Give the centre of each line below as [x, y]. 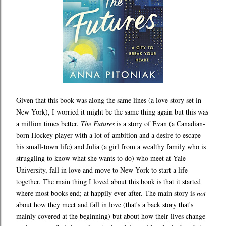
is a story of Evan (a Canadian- [160, 124]
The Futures [98, 124]
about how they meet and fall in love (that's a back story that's [105, 205]
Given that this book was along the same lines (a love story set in [109, 100]
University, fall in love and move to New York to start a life [102, 170]
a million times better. [48, 124]
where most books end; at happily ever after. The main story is [106, 193]
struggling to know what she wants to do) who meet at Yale [101, 158]
